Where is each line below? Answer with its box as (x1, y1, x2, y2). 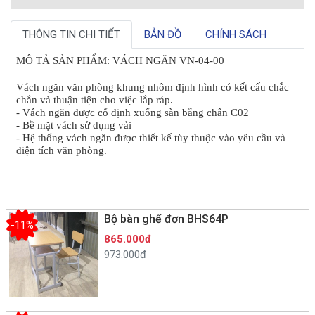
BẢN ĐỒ (144, 27, 181, 41)
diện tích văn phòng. (16, 144, 107, 156)
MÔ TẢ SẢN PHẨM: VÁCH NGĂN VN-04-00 (16, 54, 224, 66)
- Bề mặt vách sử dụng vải (16, 119, 131, 131)
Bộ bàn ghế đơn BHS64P (103, 212, 229, 226)
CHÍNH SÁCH (205, 27, 266, 41)
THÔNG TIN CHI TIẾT (22, 27, 120, 41)
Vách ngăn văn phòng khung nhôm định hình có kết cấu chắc (16, 81, 289, 93)
